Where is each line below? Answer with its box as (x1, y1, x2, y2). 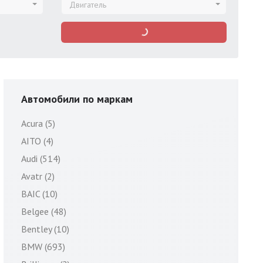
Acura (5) (21, 117, 55, 129)
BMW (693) (21, 241, 65, 252)
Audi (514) (21, 153, 60, 164)
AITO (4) (21, 135, 53, 147)
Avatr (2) (21, 170, 55, 182)
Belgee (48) (21, 205, 66, 217)
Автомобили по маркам (21, 92, 133, 106)
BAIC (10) (21, 188, 58, 200)
